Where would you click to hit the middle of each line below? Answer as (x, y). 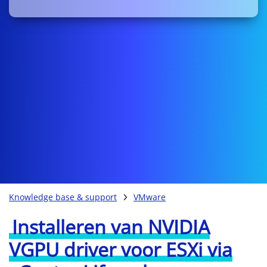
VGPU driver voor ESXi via (121, 250)
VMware (150, 197)
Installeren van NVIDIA (111, 227)
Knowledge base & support (63, 197)
